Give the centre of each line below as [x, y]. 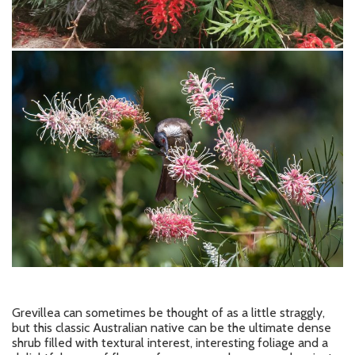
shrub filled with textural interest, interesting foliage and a [170, 343]
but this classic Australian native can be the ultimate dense [172, 328]
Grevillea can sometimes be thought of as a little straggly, [168, 313]
